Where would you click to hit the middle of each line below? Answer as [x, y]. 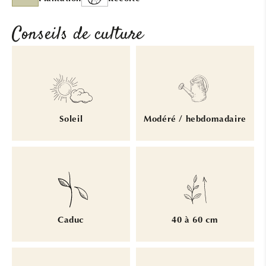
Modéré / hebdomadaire [195, 120]
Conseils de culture [78, 34]
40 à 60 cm [195, 221]
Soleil [71, 120]
